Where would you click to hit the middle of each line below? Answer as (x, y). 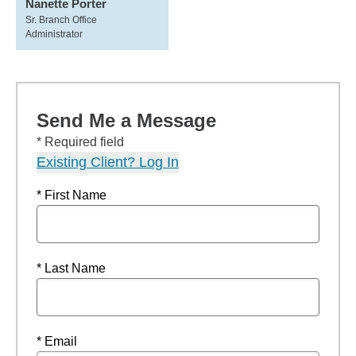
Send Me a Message (126, 120)
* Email (57, 341)
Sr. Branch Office (61, 20)
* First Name (72, 195)
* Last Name (71, 268)
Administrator (54, 34)
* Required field (80, 142)
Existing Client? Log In (108, 162)
